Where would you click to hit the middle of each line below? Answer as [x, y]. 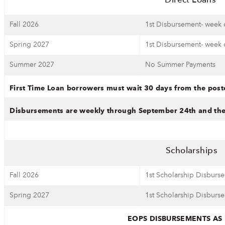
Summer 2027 [32, 65]
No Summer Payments [180, 65]
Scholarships [192, 151]
